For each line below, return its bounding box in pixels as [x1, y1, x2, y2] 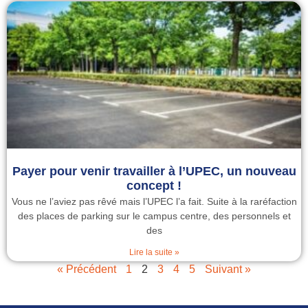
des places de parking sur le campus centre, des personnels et [17, 210, 291, 221]
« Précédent [57, 263, 116, 275]
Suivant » [205, 263, 251, 275]
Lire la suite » [129, 247, 179, 257]
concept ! [126, 179, 181, 192]
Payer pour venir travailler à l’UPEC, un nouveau [12, 164, 296, 178]
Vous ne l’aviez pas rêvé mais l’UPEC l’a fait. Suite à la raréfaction [11, 196, 297, 207]
